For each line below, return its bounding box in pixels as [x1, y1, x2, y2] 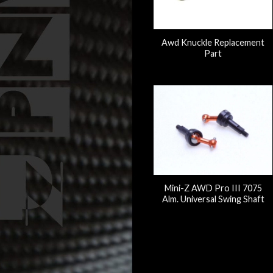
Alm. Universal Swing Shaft [161, 193, 264, 204]
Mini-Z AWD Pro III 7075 [164, 182, 262, 193]
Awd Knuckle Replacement [161, 37, 264, 48]
